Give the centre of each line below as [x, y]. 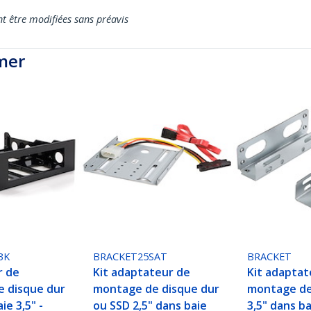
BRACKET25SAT [131, 257]
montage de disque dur [157, 289]
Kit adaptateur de [142, 272]
